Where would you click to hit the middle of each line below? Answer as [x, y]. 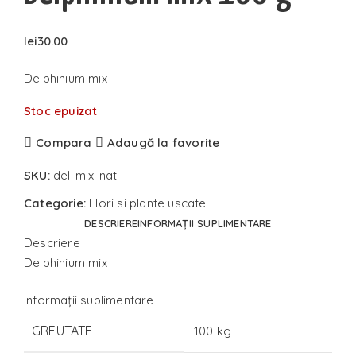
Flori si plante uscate [148, 203]
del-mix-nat [85, 175]
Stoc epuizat [61, 111]
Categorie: [55, 203]
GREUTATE [62, 331]
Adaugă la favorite [163, 143]
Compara [64, 143]
